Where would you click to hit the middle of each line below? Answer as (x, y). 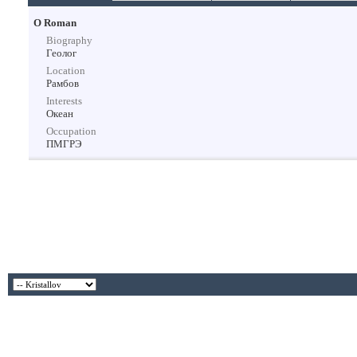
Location (66, 71)
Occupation (71, 131)
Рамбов (63, 83)
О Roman (55, 23)
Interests (64, 101)
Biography (69, 40)
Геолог (61, 53)
